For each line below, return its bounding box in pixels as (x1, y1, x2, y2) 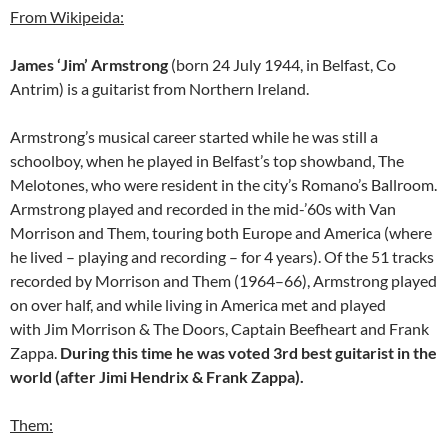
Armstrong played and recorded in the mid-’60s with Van (10, 199, 396, 219)
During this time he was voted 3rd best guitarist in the (60, 343, 437, 363)
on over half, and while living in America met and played (10, 295, 386, 315)
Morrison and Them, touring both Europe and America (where (10, 223, 432, 243)
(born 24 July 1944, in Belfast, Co (168, 55, 396, 75)
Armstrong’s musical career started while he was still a (10, 127, 378, 147)
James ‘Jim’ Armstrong (10, 55, 168, 75)
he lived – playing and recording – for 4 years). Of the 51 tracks (10, 247, 434, 267)
